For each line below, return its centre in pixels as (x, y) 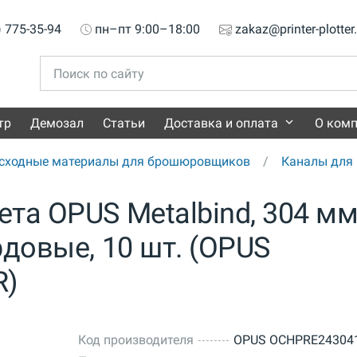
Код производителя (135, 340)
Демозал (57, 124)
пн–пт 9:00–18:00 (147, 29)
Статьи (124, 124)
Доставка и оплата (221, 124)
